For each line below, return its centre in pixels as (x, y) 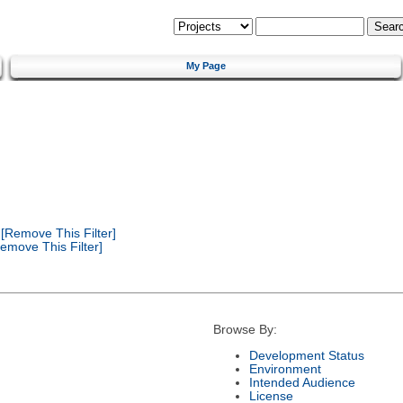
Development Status (306, 355)
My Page (206, 65)
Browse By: (245, 330)
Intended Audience (302, 382)
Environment (285, 369)
